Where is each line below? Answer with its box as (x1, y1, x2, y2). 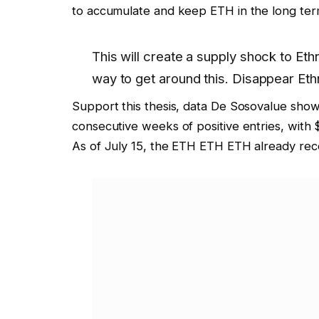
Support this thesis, (72, 99, 184, 114)
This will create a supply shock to (91, 48, 293, 64)
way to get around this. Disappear (91, 70, 295, 86)
